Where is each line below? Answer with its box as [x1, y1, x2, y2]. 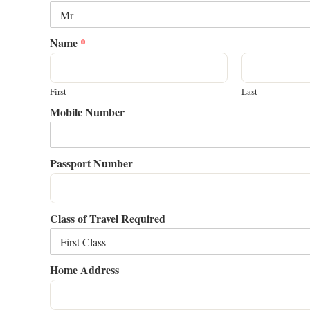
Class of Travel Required [50, 210, 165, 226]
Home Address [50, 262, 119, 277]
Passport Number [50, 155, 133, 171]
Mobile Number [50, 104, 125, 120]
